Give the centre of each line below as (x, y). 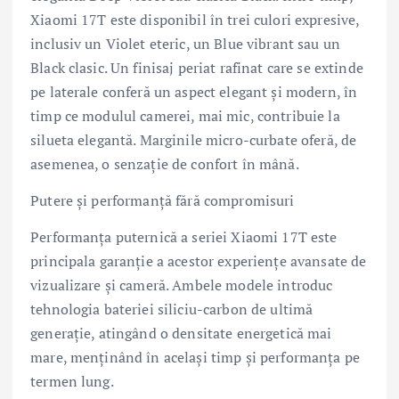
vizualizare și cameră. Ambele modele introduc (182, 285)
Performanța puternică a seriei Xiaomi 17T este (184, 236)
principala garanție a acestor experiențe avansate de (199, 261)
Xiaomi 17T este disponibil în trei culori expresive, (195, 19)
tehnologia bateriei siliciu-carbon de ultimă (172, 309)
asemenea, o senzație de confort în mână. (165, 163)
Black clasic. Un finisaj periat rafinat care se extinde (197, 67)
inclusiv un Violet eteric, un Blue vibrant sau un (185, 43)
